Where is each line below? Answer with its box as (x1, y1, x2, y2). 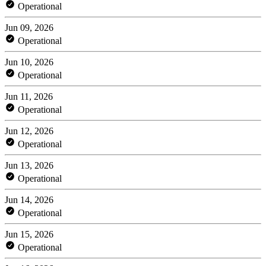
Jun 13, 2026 (5, 160, 53, 170)
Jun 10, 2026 (5, 56, 53, 67)
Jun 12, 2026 (5, 125, 53, 136)
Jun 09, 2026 (5, 22, 53, 33)
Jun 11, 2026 (5, 91, 53, 102)
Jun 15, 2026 (5, 229, 53, 239)
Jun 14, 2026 (5, 194, 53, 205)
